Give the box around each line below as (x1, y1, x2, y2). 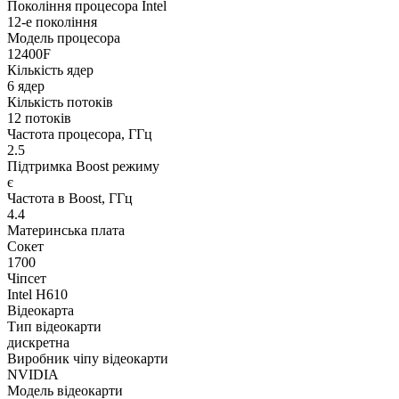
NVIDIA (7, 367, 59, 383)
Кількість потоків (7, 94, 113, 110)
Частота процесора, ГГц (7, 126, 152, 142)
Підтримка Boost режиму (7, 159, 159, 175)
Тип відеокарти (7, 319, 102, 335)
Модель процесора (7, 30, 120, 46)
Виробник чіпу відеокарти (7, 351, 168, 367)
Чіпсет (7, 271, 46, 287)
